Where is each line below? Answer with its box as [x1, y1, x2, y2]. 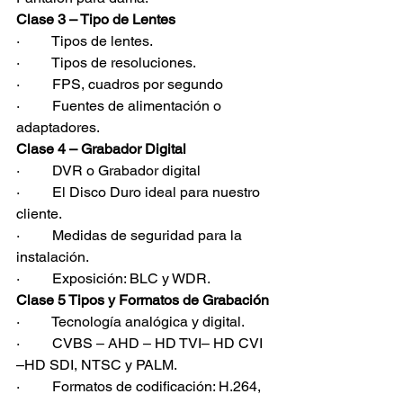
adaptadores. [16, 119, 100, 136]
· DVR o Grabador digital [16, 162, 201, 179]
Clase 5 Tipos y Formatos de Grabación [16, 291, 269, 309]
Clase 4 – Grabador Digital [16, 140, 186, 157]
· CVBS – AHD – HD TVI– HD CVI [16, 335, 266, 352]
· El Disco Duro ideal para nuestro [16, 184, 264, 201]
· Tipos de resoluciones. [16, 54, 196, 71]
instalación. [16, 248, 89, 265]
